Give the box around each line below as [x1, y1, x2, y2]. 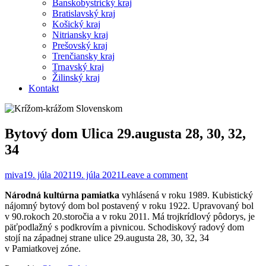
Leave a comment [121, 169, 188, 180]
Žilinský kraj [52, 72, 100, 83]
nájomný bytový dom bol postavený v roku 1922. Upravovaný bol [5, 200, 254, 211]
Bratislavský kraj [52, 8, 115, 18]
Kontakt [28, 83, 59, 93]
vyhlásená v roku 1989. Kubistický [119, 189, 253, 200]
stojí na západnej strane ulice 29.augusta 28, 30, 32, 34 [5, 232, 209, 243]
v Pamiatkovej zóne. [5, 243, 81, 254]
